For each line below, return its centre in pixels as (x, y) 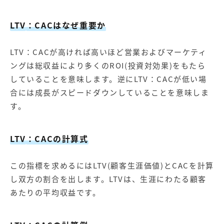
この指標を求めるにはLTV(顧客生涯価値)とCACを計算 (112, 165)
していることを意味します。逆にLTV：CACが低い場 (108, 79)
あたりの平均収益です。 (55, 192)
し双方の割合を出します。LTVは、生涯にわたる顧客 (108, 179)
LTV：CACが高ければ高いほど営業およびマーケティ (108, 52)
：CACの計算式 (57, 138)
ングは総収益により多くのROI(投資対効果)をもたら (108, 65)
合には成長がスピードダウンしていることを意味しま (110, 92)
